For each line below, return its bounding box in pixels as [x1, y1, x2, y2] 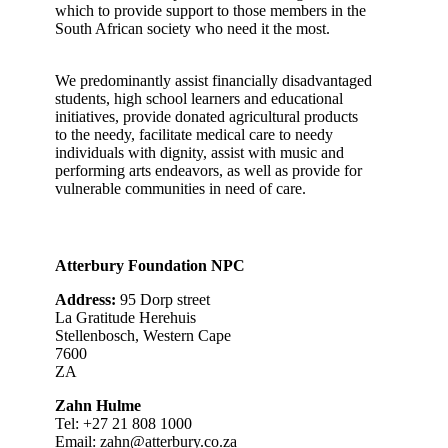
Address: [54, 290, 120, 308]
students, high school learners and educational [54, 89, 343, 107]
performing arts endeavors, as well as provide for [54, 161, 362, 179]
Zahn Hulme [54, 396, 141, 414]
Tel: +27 [54, 414, 112, 432]
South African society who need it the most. [54, 19, 330, 37]
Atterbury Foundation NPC [54, 256, 245, 274]
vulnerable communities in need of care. [54, 179, 306, 197]
